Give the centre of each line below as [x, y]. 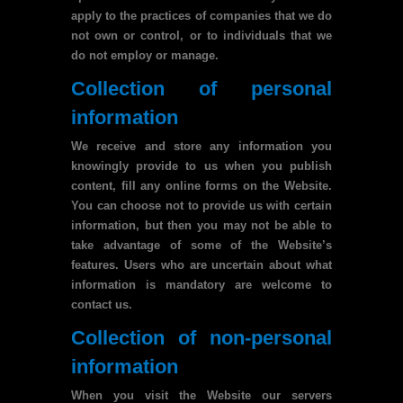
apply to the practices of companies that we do [201, 16]
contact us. [102, 304]
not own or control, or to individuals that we [201, 36]
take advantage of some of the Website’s [201, 245]
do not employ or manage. [145, 55]
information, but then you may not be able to [201, 225]
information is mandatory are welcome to [201, 285]
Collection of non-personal [201, 338]
